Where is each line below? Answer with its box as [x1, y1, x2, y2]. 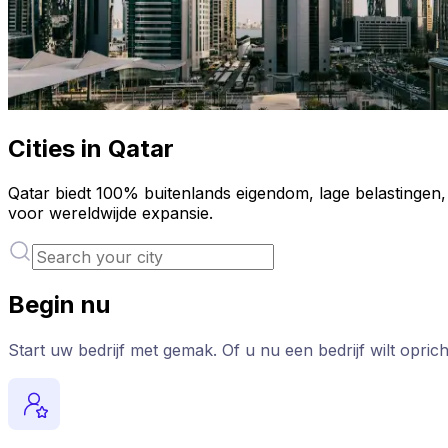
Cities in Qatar [8, 133, 174, 163]
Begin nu [8, 289, 110, 319]
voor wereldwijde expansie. [8, 202, 213, 223]
